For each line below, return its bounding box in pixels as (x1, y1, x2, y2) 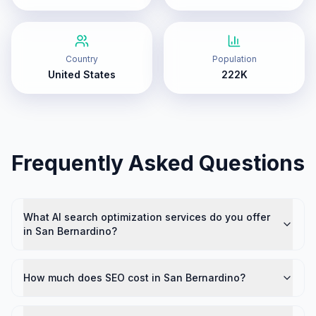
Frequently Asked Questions (11, 150, 305, 176)
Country (66, 54, 98, 64)
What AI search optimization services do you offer (23, 211, 270, 223)
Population (212, 54, 257, 64)
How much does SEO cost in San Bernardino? (23, 272, 245, 284)
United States (48, 68, 116, 80)
